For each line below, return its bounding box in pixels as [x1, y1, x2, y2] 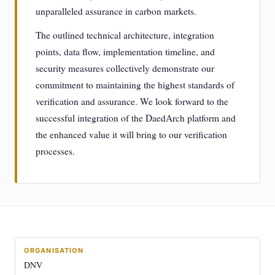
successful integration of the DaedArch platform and [36, 112, 236, 124]
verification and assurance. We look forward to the [36, 95, 228, 107]
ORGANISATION [24, 246, 84, 255]
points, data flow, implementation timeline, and [36, 45, 215, 58]
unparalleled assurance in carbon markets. [36, 5, 196, 17]
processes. [36, 145, 75, 157]
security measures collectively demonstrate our [36, 62, 214, 74]
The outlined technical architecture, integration [36, 29, 214, 41]
